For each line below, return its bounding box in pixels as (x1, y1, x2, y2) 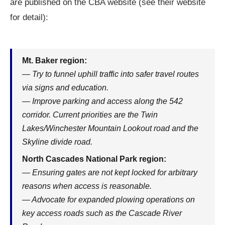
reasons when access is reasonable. (22, 182, 152, 190)
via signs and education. (22, 83, 108, 92)
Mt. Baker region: (22, 56, 87, 65)
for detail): (10, 13, 48, 22)
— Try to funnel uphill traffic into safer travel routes (22, 70, 199, 78)
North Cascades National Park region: (22, 155, 166, 163)
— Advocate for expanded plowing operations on (22, 195, 195, 204)
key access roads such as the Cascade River (22, 209, 182, 217)
